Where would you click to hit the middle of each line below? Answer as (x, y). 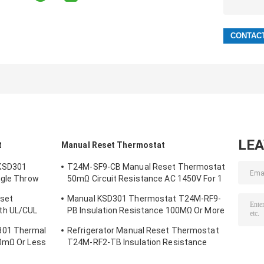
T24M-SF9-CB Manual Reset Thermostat (146, 167)
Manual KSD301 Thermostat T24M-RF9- (144, 199)
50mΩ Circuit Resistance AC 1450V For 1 (145, 179)
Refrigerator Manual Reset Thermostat (143, 231)
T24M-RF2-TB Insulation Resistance (137, 242)
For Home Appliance (105, 222)
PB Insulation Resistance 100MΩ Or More (146, 211)
